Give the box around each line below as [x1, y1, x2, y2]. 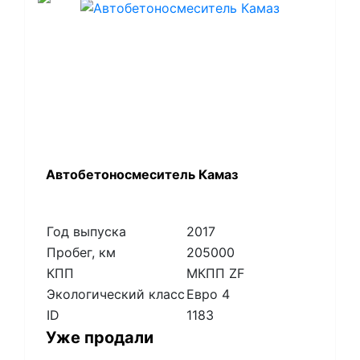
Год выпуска [46, 223, 126, 240]
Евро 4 [186, 286, 230, 303]
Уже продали [45, 328, 153, 348]
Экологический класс [46, 286, 185, 303]
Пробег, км [46, 244, 116, 261]
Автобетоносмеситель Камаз [45, 166, 238, 183]
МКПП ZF [186, 265, 244, 282]
